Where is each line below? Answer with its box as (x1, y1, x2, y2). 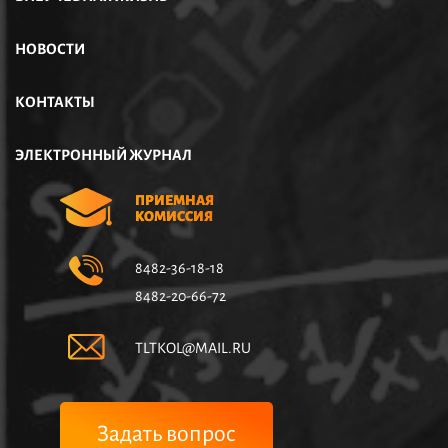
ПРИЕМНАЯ (135, 193, 214, 208)
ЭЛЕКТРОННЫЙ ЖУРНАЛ (15, 147, 192, 163)
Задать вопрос (97, 422, 236, 446)
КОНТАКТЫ (15, 94, 95, 110)
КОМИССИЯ (135, 209, 213, 224)
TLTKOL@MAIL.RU (135, 340, 251, 356)
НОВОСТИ (15, 41, 85, 57)
